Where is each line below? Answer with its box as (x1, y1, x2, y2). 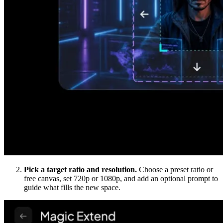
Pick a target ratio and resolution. (24, 165, 137, 174)
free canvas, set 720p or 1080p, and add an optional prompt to (24, 174, 218, 183)
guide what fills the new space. (24, 183, 120, 192)
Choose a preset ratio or (137, 165, 213, 174)
